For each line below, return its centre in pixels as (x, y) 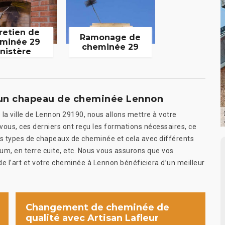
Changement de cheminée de (97, 207)
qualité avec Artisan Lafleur (92, 218)
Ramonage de (110, 37)
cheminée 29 (110, 47)
